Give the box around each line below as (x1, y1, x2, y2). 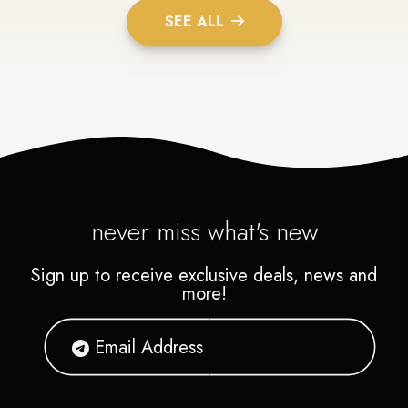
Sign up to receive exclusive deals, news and (31, 262, 377, 290)
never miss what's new (90, 213, 318, 251)
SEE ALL (164, 11, 224, 33)
